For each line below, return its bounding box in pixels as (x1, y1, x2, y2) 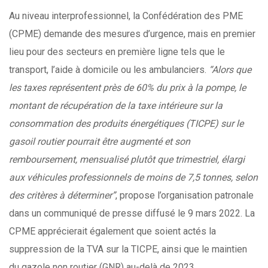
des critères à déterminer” (9, 190, 115, 201)
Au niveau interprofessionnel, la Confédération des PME (9, 10, 243, 22)
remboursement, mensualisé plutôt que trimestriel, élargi (9, 154, 245, 165)
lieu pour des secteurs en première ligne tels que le (9, 46, 225, 57)
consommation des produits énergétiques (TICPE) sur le (9, 118, 243, 129)
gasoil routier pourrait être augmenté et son (9, 136, 190, 147)
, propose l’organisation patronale (115, 190, 254, 201)
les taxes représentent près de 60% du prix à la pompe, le (9, 82, 246, 93)
